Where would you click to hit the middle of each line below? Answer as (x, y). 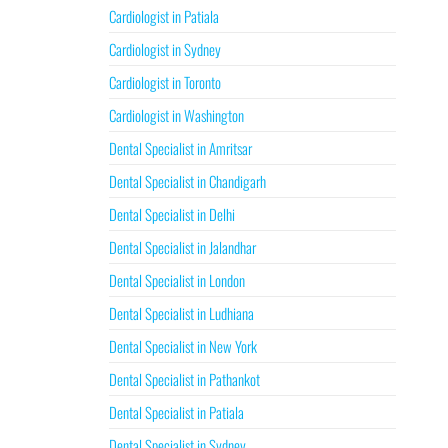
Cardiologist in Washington (176, 115)
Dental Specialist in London (176, 280)
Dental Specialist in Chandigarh (187, 181)
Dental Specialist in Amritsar (180, 148)
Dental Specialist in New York (182, 346)
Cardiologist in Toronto (164, 82)
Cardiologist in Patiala (163, 16)
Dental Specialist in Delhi (171, 214)
